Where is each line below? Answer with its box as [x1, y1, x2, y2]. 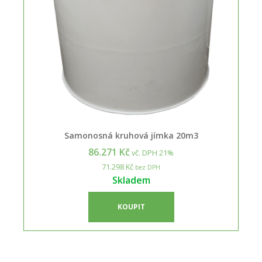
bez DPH [133, 163, 160, 171]
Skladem [112, 174, 150, 187]
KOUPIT [117, 202, 145, 212]
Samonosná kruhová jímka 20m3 [64, 130, 198, 141]
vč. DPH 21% [130, 147, 174, 158]
